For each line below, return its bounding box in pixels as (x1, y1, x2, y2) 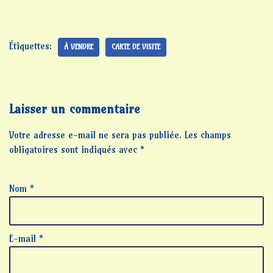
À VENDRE (64, 43, 93, 52)
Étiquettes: (9, 40, 52, 52)
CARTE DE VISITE (112, 43, 160, 52)
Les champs (185, 129, 231, 141)
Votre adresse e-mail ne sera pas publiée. (9, 129, 182, 141)
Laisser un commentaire (9, 101, 140, 117)
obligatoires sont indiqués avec (9, 144, 140, 156)
